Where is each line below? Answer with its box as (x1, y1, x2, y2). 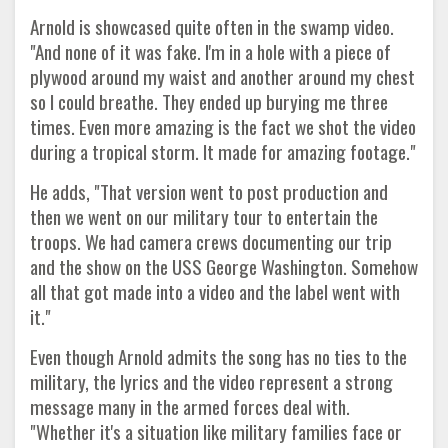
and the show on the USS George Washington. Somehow (30, 251, 418, 281)
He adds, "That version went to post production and (30, 176, 388, 206)
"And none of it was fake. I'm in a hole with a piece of (30, 36, 391, 66)
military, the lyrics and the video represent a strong (30, 366, 393, 396)
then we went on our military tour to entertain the (30, 201, 378, 231)
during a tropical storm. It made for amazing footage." (30, 136, 416, 166)
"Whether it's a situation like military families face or (30, 416, 402, 446)
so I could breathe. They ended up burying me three (30, 86, 388, 116)
